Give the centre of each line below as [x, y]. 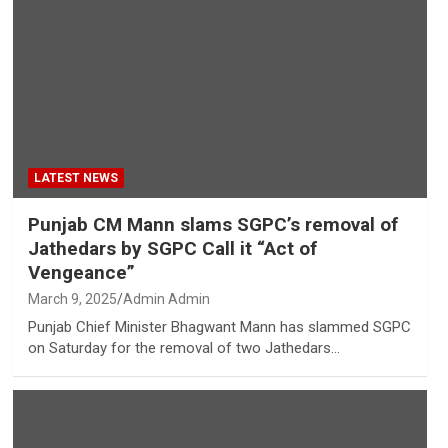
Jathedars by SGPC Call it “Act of [172, 248]
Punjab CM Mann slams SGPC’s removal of [212, 224]
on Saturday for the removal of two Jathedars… [183, 347]
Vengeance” [81, 272]
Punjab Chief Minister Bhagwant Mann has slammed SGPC [219, 326]
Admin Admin [166, 298]
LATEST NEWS [75, 177]
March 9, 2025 [72, 298]
